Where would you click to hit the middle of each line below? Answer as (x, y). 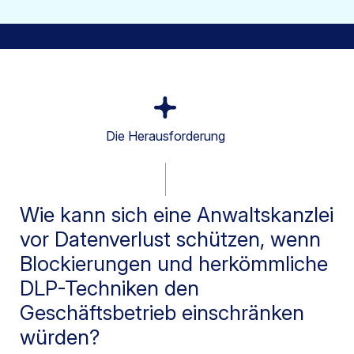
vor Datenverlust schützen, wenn (170, 239)
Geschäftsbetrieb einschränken (162, 313)
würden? (60, 337)
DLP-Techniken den (109, 288)
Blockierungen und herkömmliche (174, 264)
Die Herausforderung (165, 136)
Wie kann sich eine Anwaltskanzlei (177, 215)
